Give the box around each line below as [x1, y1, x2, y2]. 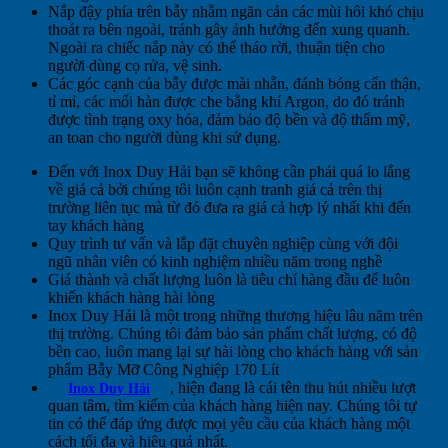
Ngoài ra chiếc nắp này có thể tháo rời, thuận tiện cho [48, 39, 385, 57]
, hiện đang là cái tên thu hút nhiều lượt [170, 379, 416, 397]
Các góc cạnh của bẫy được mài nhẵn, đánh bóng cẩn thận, [48, 75, 421, 93]
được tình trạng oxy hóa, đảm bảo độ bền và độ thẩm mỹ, [48, 111, 410, 129]
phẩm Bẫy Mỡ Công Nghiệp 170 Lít [48, 361, 279, 379]
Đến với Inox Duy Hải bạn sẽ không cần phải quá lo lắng [48, 163, 410, 181]
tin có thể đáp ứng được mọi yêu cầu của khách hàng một [48, 415, 410, 433]
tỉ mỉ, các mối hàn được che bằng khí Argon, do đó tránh [48, 93, 405, 111]
